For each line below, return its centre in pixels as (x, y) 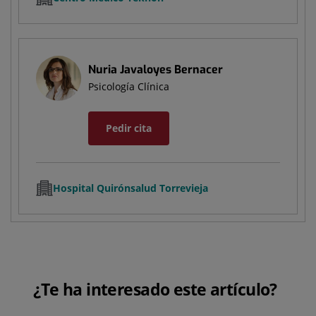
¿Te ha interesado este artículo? (155, 289)
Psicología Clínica (129, 86)
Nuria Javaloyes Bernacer (156, 69)
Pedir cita (129, 128)
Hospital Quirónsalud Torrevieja (130, 188)
